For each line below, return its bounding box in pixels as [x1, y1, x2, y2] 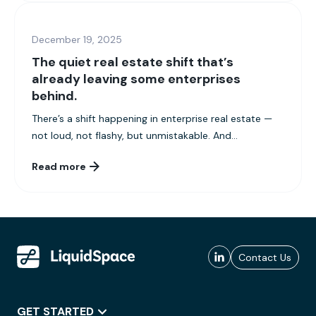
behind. [32, 87, 77, 105]
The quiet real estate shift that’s [32, 54, 233, 71]
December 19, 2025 [32, 33, 122, 47]
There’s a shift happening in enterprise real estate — [32, 112, 272, 126]
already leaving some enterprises [32, 71, 241, 88]
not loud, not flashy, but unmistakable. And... [32, 129, 238, 142]
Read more [32, 160, 86, 174]
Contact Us [238, 251, 291, 265]
